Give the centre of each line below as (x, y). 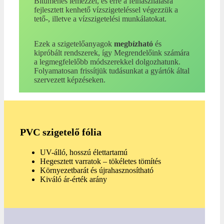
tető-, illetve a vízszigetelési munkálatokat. (100, 19)
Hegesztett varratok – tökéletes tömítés (100, 161)
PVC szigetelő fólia (61, 132)
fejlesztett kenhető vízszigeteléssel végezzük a (106, 10)
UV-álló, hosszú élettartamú (84, 152)
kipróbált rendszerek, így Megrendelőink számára (111, 53)
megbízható (133, 44)
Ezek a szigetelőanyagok (74, 44)
